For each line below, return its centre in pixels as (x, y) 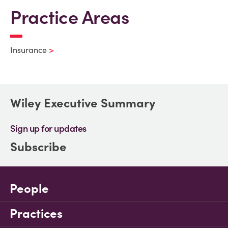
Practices (36, 213)
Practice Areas (69, 17)
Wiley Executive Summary (83, 103)
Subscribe (38, 147)
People (29, 189)
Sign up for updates (48, 129)
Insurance (28, 50)
